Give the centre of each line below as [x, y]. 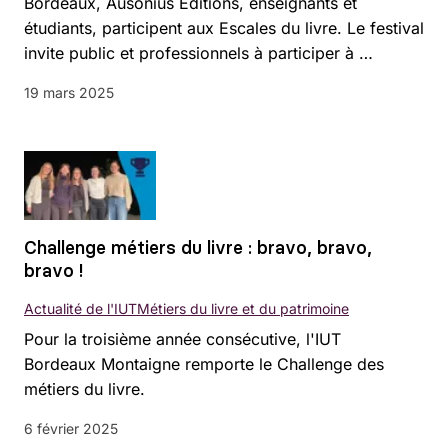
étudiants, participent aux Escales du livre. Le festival [224, 27]
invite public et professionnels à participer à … [198, 52]
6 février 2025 [71, 428]
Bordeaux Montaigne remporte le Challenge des [204, 363]
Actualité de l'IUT [80, 308]
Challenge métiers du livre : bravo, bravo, [198, 247]
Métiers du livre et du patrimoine [243, 308]
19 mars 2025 [69, 92]
